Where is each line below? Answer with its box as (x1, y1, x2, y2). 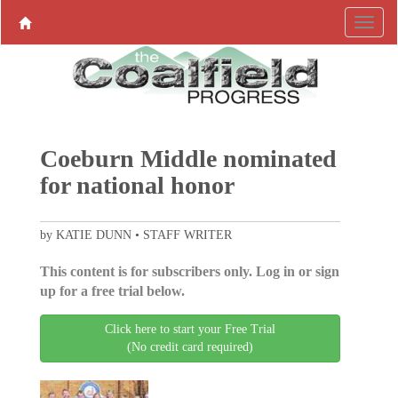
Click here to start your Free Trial (105, 322, 275, 337)
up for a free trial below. (39, 283, 185, 299)
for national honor (39, 171, 235, 200)
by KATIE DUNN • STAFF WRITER (39, 228, 232, 243)
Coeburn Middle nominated (39, 145, 337, 173)
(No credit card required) (127, 340, 253, 354)
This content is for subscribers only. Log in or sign (39, 264, 339, 280)
